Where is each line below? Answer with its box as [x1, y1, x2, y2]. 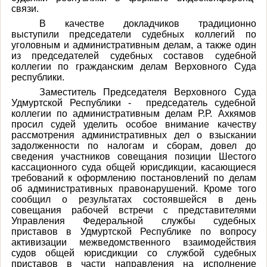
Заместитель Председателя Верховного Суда [39, 86, 256, 97]
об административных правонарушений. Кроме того [11, 183, 256, 194]
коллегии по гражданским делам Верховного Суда [11, 61, 256, 72]
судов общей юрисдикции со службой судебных [11, 247, 256, 258]
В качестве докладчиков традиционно [39, 18, 256, 29]
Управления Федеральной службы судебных [11, 215, 256, 226]
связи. [11, 3, 39, 14]
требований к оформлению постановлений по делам [11, 172, 256, 183]
